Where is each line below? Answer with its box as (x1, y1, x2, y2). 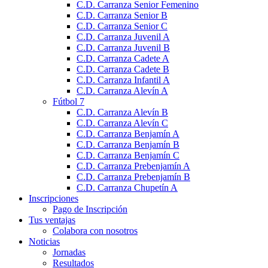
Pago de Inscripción (53, 204, 127, 214)
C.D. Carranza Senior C (77, 21, 167, 31)
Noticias (29, 236, 60, 246)
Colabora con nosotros (53, 226, 138, 236)
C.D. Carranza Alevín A (77, 86, 168, 96)
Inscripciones (29, 193, 78, 203)
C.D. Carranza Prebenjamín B (77, 172, 190, 182)
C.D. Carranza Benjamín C (77, 150, 179, 160)
